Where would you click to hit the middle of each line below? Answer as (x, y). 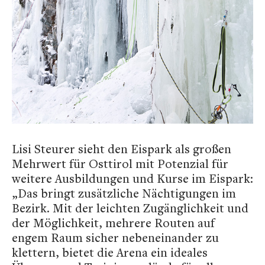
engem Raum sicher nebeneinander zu (115, 237)
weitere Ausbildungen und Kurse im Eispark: (132, 178)
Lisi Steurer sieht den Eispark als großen (122, 148)
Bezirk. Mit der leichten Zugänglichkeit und (130, 208)
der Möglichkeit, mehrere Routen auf (113, 222)
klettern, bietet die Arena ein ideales (110, 252)
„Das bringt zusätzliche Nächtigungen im (124, 193)
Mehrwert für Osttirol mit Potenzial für (120, 163)
